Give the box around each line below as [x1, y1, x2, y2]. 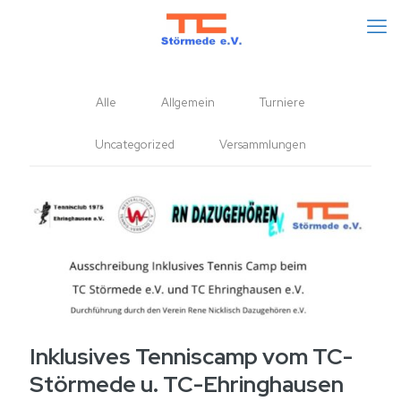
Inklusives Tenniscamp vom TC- [30, 342, 353, 371]
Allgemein [161, 95, 215, 110]
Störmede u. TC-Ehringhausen [30, 370, 344, 399]
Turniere [260, 95, 305, 110]
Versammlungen [219, 137, 306, 152]
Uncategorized [95, 137, 175, 152]
